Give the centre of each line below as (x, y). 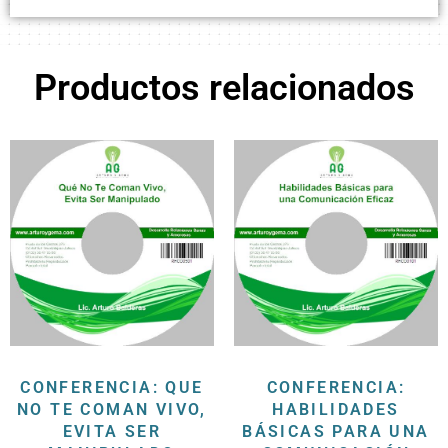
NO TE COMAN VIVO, (112, 409)
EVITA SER (112, 431)
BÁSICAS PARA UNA (336, 431)
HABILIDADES (336, 409)
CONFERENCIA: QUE (112, 387)
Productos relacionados (224, 88)
